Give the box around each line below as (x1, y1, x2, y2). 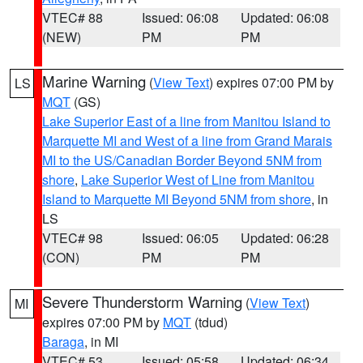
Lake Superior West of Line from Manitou (81, 170, 314, 189)
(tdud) (191, 313, 228, 331)
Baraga (42, 332, 84, 351)
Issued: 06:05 (141, 228, 219, 247)
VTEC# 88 (42, 8, 103, 27)
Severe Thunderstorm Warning (42, 291, 242, 312)
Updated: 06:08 (241, 8, 330, 27)
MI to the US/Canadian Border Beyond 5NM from (42, 151, 322, 169)
